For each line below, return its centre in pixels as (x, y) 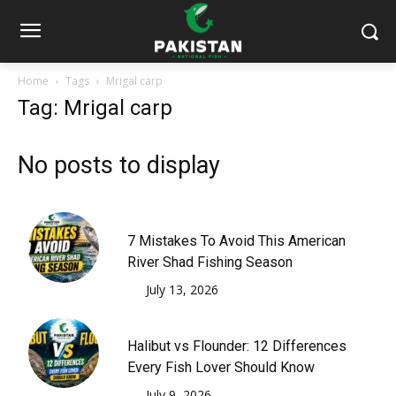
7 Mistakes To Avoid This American (236, 241)
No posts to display (119, 166)
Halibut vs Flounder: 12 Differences (237, 346)
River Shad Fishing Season (210, 263)
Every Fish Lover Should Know (221, 368)
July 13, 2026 (182, 290)
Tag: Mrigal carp (95, 108)
